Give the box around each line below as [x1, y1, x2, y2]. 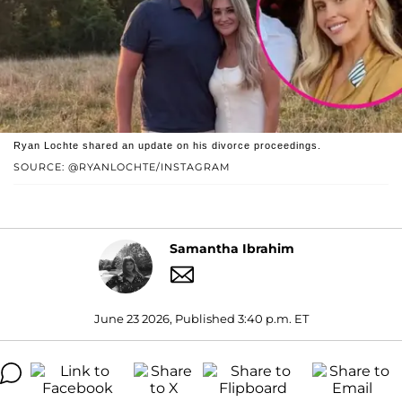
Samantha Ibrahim [170, 240, 294, 258]
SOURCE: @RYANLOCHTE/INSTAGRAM [13, 160, 231, 173]
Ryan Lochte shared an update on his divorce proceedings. [13, 139, 321, 151]
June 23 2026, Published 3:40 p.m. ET [93, 310, 309, 326]
